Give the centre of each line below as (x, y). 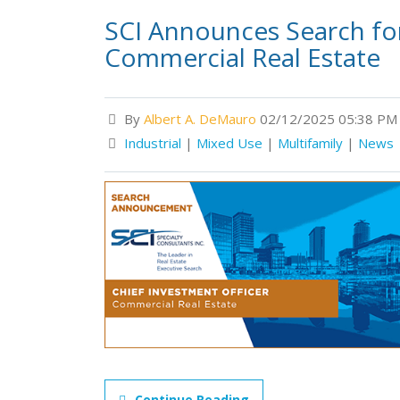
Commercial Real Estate (242, 57)
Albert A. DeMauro (200, 119)
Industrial (153, 143)
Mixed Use (229, 143)
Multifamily (310, 143)
